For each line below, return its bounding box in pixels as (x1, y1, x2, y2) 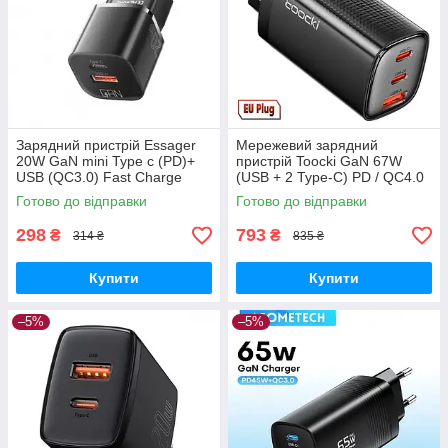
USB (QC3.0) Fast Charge (16, 169, 182, 186)
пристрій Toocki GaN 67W (236, 153, 402, 170)
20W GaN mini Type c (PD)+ (16, 153, 195, 170)
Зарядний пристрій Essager (16, 137, 196, 154)
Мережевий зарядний (236, 137, 378, 154)
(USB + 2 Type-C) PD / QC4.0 (236, 169, 424, 186)
